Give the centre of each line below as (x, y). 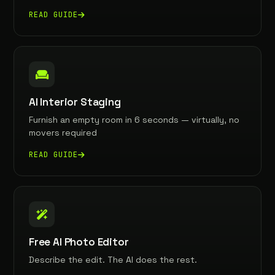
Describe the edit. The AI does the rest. (113, 260)
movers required (63, 133)
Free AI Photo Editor (79, 242)
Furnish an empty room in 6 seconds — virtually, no (134, 120)
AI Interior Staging (75, 102)
